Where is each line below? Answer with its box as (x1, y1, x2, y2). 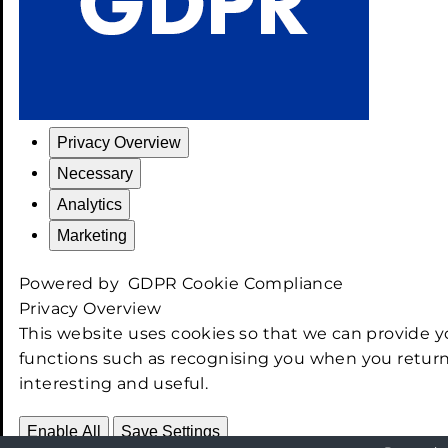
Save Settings (121, 422, 221, 440)
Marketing (57, 226, 127, 244)
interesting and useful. (19, 373, 209, 393)
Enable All (27, 422, 101, 440)
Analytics (57, 195, 122, 213)
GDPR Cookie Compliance (127, 273, 344, 293)
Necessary (57, 164, 133, 182)
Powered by (19, 273, 128, 293)
